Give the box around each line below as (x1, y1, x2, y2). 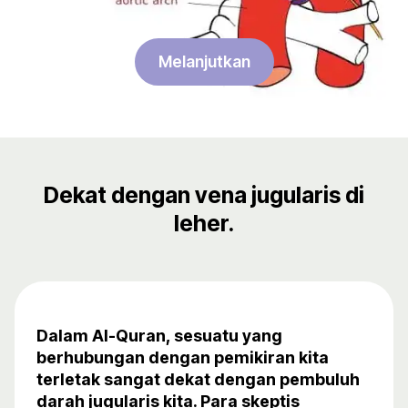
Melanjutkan (158, 51, 250, 71)
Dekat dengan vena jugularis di (44, 181, 364, 209)
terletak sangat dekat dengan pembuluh (36, 370, 360, 390)
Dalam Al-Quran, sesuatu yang (36, 326, 282, 346)
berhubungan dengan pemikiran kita (36, 348, 329, 368)
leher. (174, 209, 234, 238)
